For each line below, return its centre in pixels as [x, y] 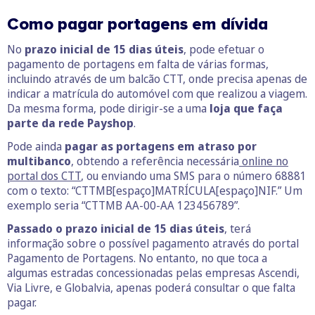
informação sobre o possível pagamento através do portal [153, 243]
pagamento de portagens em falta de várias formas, [138, 64]
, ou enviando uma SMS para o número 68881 [194, 175]
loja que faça [246, 108]
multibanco [39, 161]
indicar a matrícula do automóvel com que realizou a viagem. [157, 93]
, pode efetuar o [224, 49]
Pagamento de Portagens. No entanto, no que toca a [137, 258]
